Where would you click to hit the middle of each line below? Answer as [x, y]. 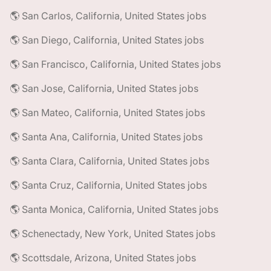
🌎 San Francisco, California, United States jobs [115, 64]
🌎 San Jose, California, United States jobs [104, 88]
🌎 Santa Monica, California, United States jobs [114, 209]
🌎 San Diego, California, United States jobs [107, 40]
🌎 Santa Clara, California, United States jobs [109, 161]
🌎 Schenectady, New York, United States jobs [113, 233]
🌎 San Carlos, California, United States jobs [108, 16]
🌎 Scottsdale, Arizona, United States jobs [103, 258]
